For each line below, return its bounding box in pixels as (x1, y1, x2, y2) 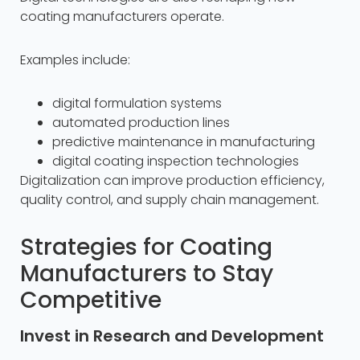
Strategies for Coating (20, 231, 272, 264)
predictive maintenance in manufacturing (52, 133, 315, 152)
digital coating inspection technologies (52, 152, 299, 171)
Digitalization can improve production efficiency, (20, 171, 325, 190)
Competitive (20, 284, 162, 317)
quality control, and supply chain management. (20, 190, 319, 210)
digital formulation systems (52, 94, 222, 113)
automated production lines (52, 113, 230, 133)
